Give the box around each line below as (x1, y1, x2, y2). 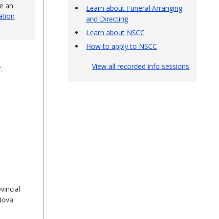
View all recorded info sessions (92, 62, 190, 71)
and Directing (86, 14, 129, 23)
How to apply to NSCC (86, 42, 157, 51)
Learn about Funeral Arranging (86, 3, 183, 13)
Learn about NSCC (86, 28, 145, 37)
